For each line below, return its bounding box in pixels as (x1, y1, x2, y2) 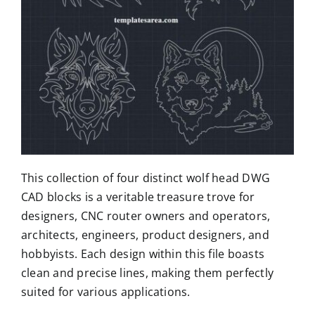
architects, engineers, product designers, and (20, 226, 269, 243)
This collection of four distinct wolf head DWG (20, 169, 271, 186)
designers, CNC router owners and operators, (20, 207, 271, 224)
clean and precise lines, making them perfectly (20, 264, 274, 281)
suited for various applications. (20, 283, 191, 300)
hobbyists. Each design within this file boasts (20, 245, 265, 262)
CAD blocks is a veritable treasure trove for (20, 188, 255, 205)
